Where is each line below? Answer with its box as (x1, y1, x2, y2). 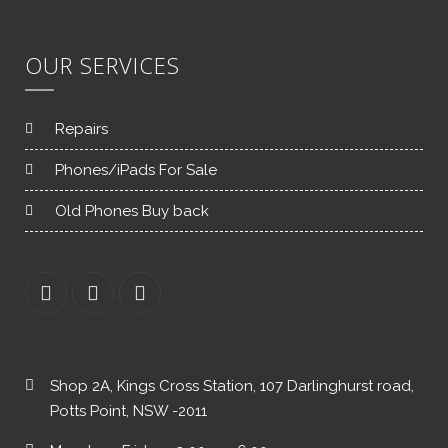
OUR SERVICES (25, 49, 180, 80)
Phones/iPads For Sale (55, 160, 217, 179)
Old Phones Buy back (55, 201, 209, 220)
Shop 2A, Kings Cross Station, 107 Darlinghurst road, (50, 376, 414, 395)
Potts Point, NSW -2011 (50, 401, 207, 420)
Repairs (55, 119, 108, 138)
